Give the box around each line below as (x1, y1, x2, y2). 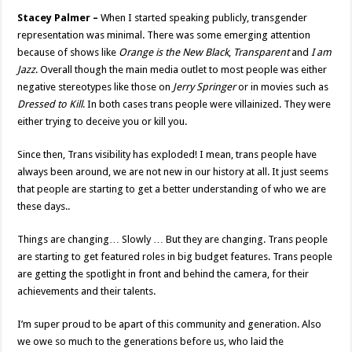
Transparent (233, 46, 290, 59)
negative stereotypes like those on (17, 81, 174, 93)
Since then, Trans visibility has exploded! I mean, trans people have (17, 148, 317, 161)
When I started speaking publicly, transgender (101, 12, 308, 24)
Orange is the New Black (119, 46, 229, 59)
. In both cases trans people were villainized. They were (82, 98, 332, 111)
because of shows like (17, 46, 119, 59)
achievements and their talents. (17, 285, 156, 298)
